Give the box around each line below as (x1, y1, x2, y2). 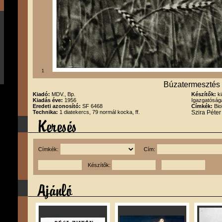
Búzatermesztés (164, 80, 220, 89)
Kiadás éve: (33, 97, 64, 103)
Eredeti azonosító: (33, 103, 82, 109)
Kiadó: (33, 91, 52, 97)
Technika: (33, 109, 59, 115)
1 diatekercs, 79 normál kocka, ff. (59, 109, 140, 115)
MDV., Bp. (52, 91, 75, 97)
